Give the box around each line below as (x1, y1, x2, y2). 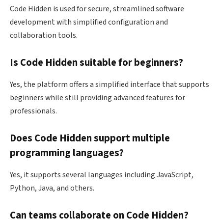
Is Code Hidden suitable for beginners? (10, 55, 183, 70)
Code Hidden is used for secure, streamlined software (10, 3, 184, 14)
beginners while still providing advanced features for (10, 92, 185, 103)
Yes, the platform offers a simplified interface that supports (10, 79, 209, 90)
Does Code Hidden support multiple (10, 131, 170, 146)
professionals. (10, 105, 57, 116)
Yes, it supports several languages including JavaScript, (10, 169, 193, 180)
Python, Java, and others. (10, 182, 94, 193)
